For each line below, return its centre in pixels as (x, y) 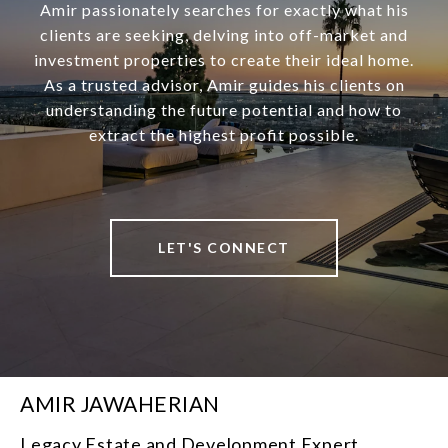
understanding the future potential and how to (224, 109)
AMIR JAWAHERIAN (120, 403)
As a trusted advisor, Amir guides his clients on (224, 84)
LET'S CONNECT (224, 247)
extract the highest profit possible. (224, 134)
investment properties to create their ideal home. (224, 59)
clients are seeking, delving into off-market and (224, 34)
